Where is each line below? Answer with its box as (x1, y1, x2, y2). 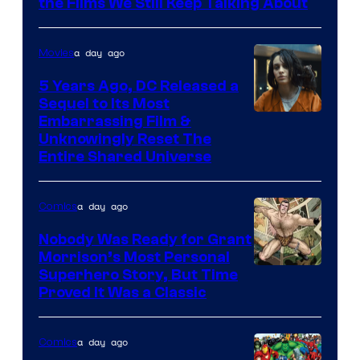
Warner (253, 159, 303, 182)
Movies (39, 46, 74, 59)
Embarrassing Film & (39, 112, 191, 130)
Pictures (253, 207, 309, 230)
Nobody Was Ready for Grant (39, 230, 252, 248)
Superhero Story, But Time (39, 265, 238, 284)
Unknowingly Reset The (39, 129, 211, 148)
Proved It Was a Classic (39, 283, 207, 301)
